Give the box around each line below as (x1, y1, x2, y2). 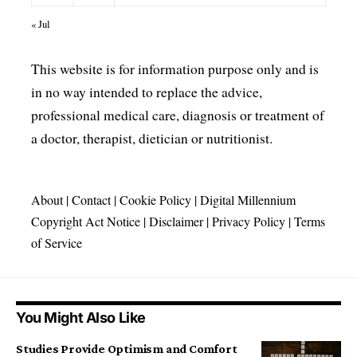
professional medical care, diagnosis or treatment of (31, 106, 324, 125)
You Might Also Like (16, 309, 146, 327)
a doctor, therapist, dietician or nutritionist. (31, 129, 273, 148)
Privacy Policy (212, 213, 285, 230)
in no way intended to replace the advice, (31, 83, 262, 102)
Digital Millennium (200, 191, 296, 209)
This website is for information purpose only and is (31, 60, 319, 79)
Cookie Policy (120, 191, 191, 209)
